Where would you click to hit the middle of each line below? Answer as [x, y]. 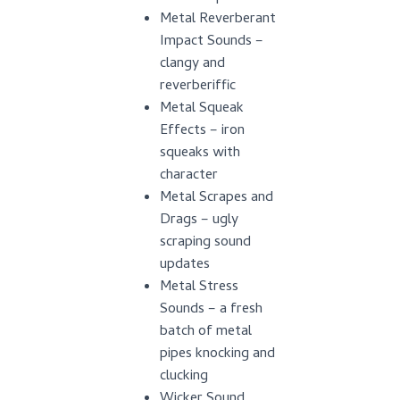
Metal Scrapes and [217, 198]
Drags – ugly [199, 221]
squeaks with [200, 154]
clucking [184, 377]
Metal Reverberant [218, 20]
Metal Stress [199, 287]
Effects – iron [202, 131]
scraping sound [205, 243]
